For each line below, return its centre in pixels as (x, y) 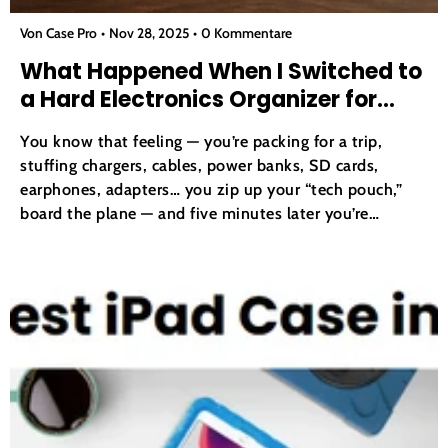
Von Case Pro (58, 33)
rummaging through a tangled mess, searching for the (217, 237)
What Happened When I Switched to (221, 72)
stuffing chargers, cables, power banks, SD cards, (199, 165)
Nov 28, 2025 (149, 33)
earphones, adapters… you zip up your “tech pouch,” (211, 189)
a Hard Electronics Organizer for (198, 100)
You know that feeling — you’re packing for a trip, (201, 141)
